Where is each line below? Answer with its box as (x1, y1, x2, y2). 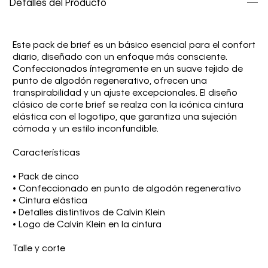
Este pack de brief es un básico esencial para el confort (13, 41, 255, 50)
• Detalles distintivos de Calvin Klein (13, 209, 165, 218)
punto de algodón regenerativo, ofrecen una (13, 77, 207, 86)
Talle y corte (13, 245, 65, 254)
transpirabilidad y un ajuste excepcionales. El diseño (13, 89, 237, 98)
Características (13, 149, 80, 158)
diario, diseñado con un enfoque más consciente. (13, 53, 227, 62)
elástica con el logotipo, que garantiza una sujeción (13, 113, 237, 122)
